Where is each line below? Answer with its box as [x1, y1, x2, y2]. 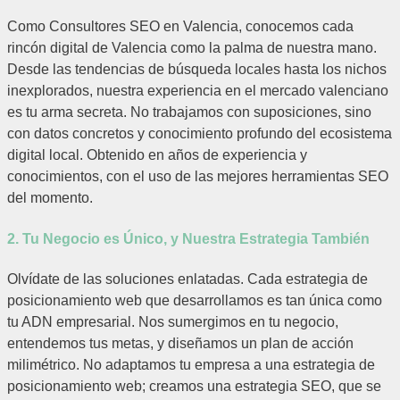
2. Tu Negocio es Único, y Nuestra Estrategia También [7, 230, 370, 246]
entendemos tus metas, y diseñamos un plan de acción [7, 335, 354, 351]
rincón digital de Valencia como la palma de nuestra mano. [7, 40, 377, 56]
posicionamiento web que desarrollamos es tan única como [7, 292, 382, 308]
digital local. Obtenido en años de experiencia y [7, 147, 307, 163]
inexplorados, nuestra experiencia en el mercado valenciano [7, 83, 388, 99]
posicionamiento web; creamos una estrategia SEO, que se [7, 378, 381, 394]
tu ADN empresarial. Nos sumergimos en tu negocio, [7, 313, 338, 329]
